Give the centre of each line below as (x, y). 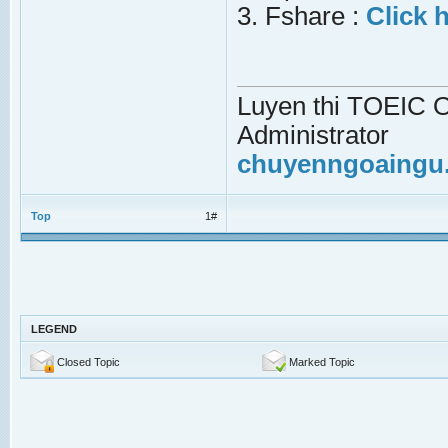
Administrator (313, 135)
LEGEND (54, 329)
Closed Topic (88, 362)
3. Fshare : (301, 16)
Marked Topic (322, 362)
